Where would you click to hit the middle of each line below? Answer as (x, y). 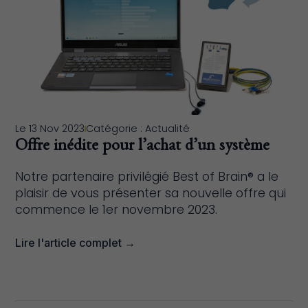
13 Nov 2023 (57, 129)
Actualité (168, 129)
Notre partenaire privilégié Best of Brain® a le (147, 177)
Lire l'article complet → (76, 243)
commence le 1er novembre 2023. (117, 210)
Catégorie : (114, 129)
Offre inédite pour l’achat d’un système (143, 148)
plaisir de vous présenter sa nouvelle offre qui (151, 193)
